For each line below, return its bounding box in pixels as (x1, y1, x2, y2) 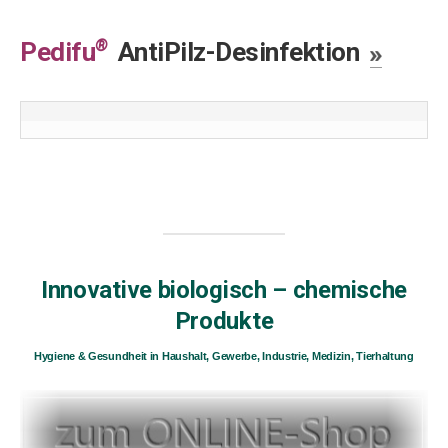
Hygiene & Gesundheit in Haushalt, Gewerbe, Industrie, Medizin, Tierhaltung (34, 349, 414, 362)
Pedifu (20, 36, 95, 67)
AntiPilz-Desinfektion (112, 36, 359, 67)
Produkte (174, 306, 274, 335)
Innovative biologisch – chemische (40, 275, 408, 304)
